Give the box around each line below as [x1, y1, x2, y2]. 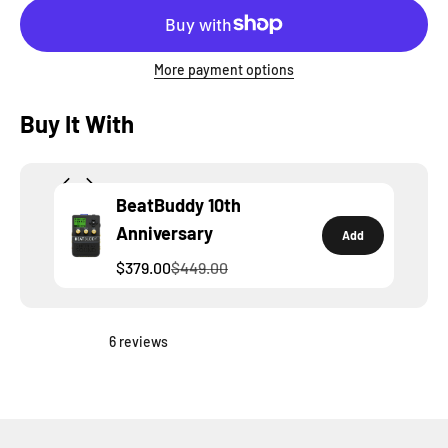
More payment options [154, 60, 294, 78]
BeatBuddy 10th [116, 193, 241, 216]
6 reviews [109, 332, 168, 350]
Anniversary [116, 221, 213, 244]
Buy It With [20, 108, 134, 138]
